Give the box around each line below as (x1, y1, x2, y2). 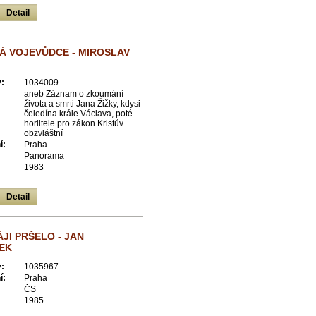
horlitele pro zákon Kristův (24, 119, 123, 128)
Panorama (24, 151, 64, 161)
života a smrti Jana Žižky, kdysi (24, 99, 140, 109)
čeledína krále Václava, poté (24, 109, 133, 119)
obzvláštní (24, 128, 63, 138)
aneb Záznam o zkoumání (24, 89, 123, 99)
